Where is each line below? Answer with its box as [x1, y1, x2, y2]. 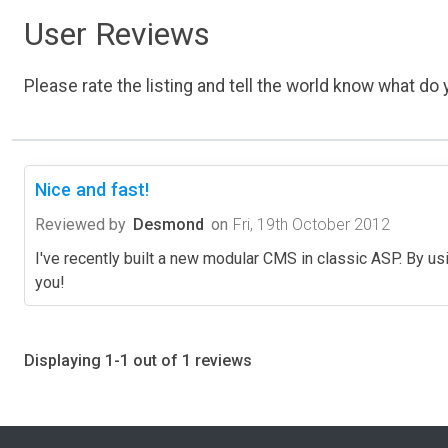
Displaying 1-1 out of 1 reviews [24, 350, 252, 370]
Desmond [133, 214, 204, 234]
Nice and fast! [35, 178, 149, 200]
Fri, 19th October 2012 [233, 214, 390, 234]
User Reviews [24, 14, 210, 53]
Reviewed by [35, 214, 126, 234]
